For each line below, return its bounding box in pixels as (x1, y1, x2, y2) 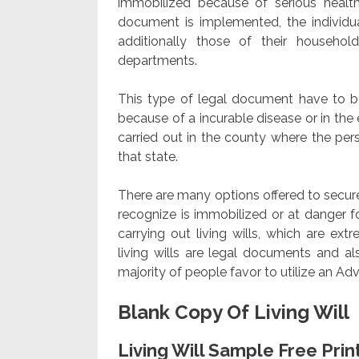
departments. (118, 52, 197, 68)
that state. (118, 148, 178, 164)
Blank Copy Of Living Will (118, 300, 349, 324)
